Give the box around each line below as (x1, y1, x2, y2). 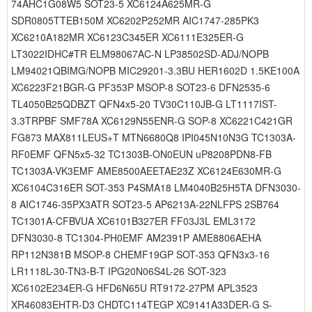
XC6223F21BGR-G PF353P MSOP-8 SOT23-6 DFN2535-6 (11, 80, 270, 94)
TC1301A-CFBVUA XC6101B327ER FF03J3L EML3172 (11, 214, 256, 228)
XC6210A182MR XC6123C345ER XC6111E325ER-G (11, 30, 244, 44)
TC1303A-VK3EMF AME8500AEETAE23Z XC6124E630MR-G (11, 164, 281, 178)
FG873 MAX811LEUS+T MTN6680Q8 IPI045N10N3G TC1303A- (11, 130, 296, 144)
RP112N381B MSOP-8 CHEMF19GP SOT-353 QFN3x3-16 (11, 247, 270, 261)
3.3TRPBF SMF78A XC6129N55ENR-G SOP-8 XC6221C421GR (11, 114, 292, 127)
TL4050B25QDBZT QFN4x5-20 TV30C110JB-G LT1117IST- (11, 97, 277, 111)
